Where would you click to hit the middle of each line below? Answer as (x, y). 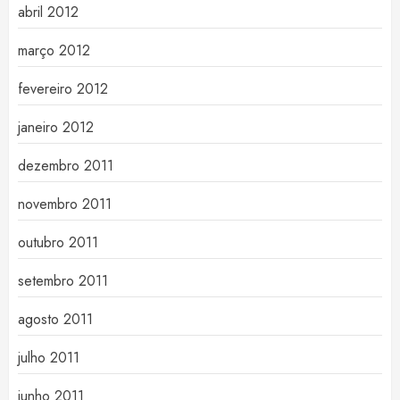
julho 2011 (49, 358)
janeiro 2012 (56, 127)
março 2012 (54, 50)
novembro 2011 (65, 204)
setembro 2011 (63, 281)
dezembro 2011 (66, 166)
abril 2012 (48, 12)
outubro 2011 (58, 242)
